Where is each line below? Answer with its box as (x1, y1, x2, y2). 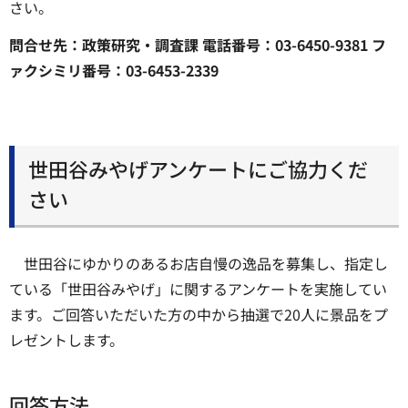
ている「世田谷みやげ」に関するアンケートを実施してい (9, 277, 387, 300)
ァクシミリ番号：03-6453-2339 (9, 58, 219, 81)
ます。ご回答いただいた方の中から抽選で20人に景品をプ (9, 302, 388, 325)
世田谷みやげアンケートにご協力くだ (28, 154, 368, 184)
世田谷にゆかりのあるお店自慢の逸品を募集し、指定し (24, 251, 388, 274)
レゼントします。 (9, 328, 124, 351)
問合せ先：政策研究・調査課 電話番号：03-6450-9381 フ (9, 33, 386, 56)
